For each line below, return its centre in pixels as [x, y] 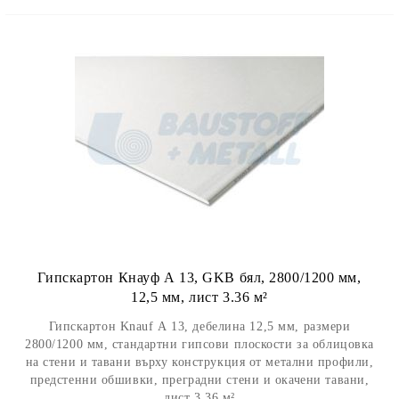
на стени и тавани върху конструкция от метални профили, [199, 362]
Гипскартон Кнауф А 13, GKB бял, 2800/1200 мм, [199, 277]
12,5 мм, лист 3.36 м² [199, 297]
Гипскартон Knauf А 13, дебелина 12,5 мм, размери [199, 326]
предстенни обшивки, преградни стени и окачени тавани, [199, 380]
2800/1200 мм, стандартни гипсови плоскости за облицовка [199, 344]
